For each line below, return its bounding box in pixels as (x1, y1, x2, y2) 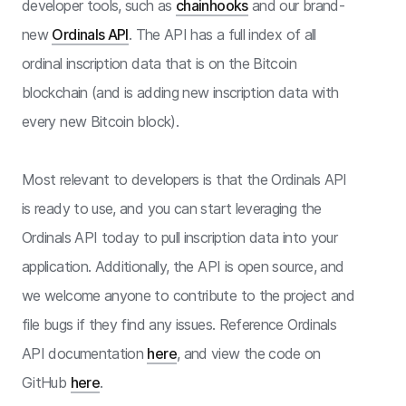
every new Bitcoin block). (22, 111, 179, 130)
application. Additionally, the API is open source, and (22, 256, 344, 275)
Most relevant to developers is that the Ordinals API (22, 169, 347, 188)
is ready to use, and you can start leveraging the (22, 198, 322, 217)
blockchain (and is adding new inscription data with (22, 82, 339, 101)
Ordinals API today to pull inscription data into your (22, 227, 338, 246)
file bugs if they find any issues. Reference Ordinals (22, 314, 337, 333)
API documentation (22, 343, 148, 362)
